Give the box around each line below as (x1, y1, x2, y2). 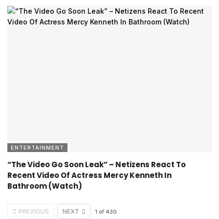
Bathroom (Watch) (7, 180, 82, 191)
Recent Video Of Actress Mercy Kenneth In (7, 170, 172, 180)
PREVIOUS (19, 207, 49, 215)
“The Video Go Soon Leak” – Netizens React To (7, 159, 186, 170)
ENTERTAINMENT (11, 144, 64, 151)
